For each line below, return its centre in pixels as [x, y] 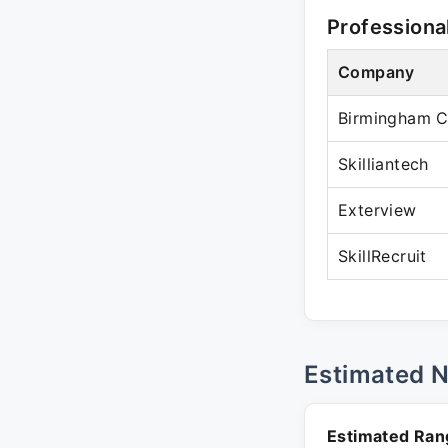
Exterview [377, 210]
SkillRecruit [382, 256]
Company [376, 72]
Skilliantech [383, 164]
